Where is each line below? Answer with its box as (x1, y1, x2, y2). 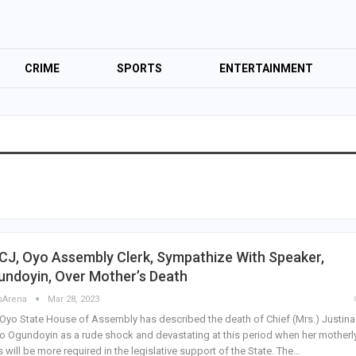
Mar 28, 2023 (48, 293, 99, 304)
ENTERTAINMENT (219, 62, 313, 75)
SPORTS (117, 62, 162, 75)
